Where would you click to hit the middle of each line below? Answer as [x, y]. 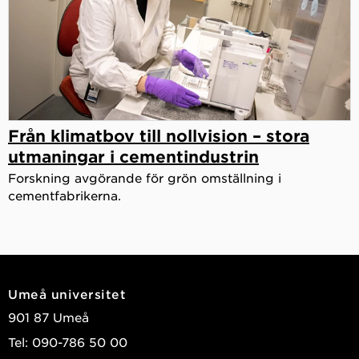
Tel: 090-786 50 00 [68, 341]
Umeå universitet [67, 293]
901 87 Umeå [48, 317]
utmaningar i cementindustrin [133, 156]
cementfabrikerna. [65, 195]
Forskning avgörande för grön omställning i [145, 177]
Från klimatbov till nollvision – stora [159, 135]
